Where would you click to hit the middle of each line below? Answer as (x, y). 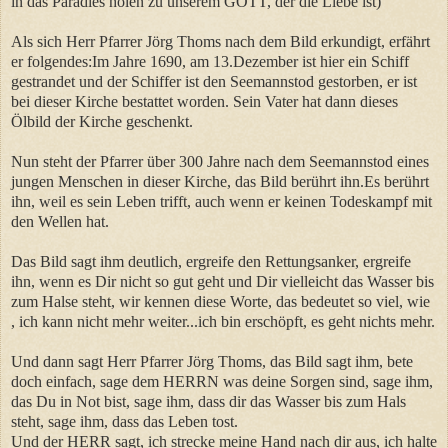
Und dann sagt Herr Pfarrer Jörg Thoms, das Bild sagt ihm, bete (212, 361)
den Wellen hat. (60, 221)
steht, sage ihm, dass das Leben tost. (124, 421)
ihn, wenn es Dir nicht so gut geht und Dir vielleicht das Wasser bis (222, 281)
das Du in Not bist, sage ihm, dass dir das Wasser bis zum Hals (208, 401)
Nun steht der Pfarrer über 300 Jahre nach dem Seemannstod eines (220, 161)
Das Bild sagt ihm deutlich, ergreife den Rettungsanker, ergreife (211, 261)
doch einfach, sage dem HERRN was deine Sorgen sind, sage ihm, (222, 381)
